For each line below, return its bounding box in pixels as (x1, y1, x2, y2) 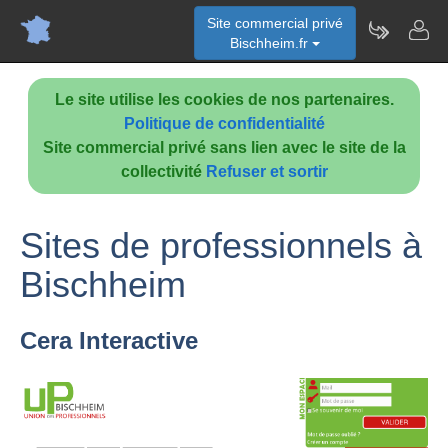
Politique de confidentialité (123, 115, 325, 132)
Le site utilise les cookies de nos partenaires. (54, 91, 394, 108)
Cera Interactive (20, 327, 198, 354)
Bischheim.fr (230, 35, 312, 51)
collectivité (120, 163, 206, 180)
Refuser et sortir (205, 163, 328, 180)
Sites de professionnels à (20, 225, 422, 266)
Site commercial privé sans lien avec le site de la (42, 139, 406, 156)
